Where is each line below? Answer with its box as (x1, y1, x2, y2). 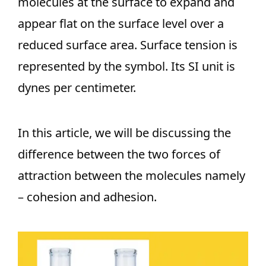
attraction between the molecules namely (18, 167, 245, 183)
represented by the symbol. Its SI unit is (18, 58, 235, 74)
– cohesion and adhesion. (18, 189, 157, 205)
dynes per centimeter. (18, 80, 136, 96)
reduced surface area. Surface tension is (18, 37, 237, 53)
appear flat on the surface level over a (18, 15, 224, 31)
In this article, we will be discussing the (18, 125, 231, 141)
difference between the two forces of (18, 146, 220, 162)
